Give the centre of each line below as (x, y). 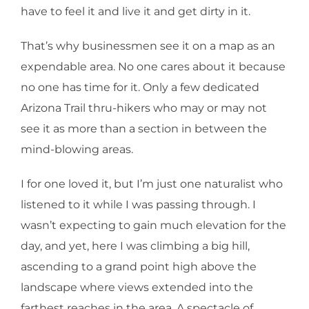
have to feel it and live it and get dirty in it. (136, 11)
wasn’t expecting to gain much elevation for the (153, 225)
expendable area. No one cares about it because (153, 67)
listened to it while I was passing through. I (138, 205)
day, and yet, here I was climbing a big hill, (135, 246)
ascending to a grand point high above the (139, 267)
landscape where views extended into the (137, 287)
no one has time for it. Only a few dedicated (140, 87)
